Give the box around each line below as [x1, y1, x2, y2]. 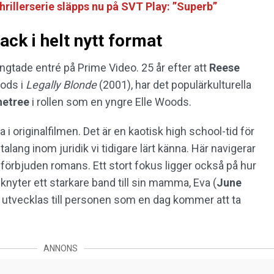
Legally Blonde [26, 78, 99, 92]
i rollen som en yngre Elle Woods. [32, 95, 194, 109]
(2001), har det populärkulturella [99, 78, 251, 92]
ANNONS [43, 243, 78, 254]
